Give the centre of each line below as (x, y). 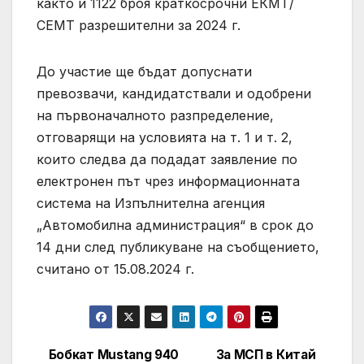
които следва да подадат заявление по (167, 160)
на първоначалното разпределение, (155, 116)
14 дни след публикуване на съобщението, (178, 247)
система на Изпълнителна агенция (151, 204)
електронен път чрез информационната (168, 182)
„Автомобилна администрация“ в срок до (175, 225)
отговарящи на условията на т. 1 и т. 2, (165, 138)
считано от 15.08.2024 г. (121, 269)
